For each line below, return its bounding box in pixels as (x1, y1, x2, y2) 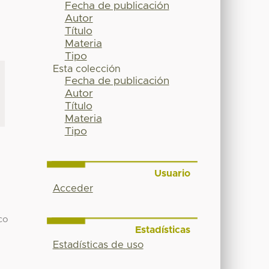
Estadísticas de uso (52, 240, 144, 250)
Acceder (52, 184, 93, 194)
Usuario (154, 169, 190, 179)
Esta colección (52, 64, 121, 74)
